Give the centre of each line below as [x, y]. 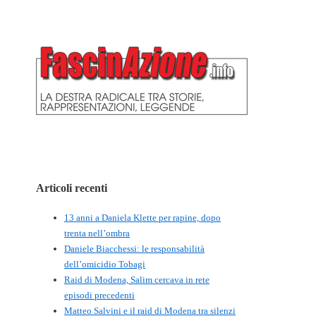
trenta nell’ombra [97, 233]
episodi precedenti [99, 295]
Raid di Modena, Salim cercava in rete [137, 279]
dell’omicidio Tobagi [105, 264]
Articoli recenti [72, 188]
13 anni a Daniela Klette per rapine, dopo [142, 217]
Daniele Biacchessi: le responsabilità [134, 248]
